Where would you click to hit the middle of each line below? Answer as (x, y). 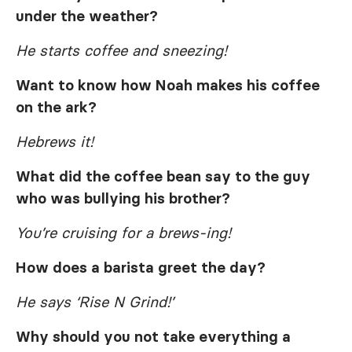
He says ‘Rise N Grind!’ (95, 302)
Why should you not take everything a (153, 336)
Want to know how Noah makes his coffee (168, 85)
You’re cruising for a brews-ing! (123, 233)
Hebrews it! (55, 141)
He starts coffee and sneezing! (121, 50)
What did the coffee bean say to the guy (163, 176)
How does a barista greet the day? (141, 267)
